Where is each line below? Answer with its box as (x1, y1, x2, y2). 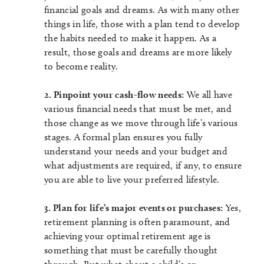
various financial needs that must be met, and (44, 103, 232, 115)
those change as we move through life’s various (44, 117, 238, 129)
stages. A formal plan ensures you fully (44, 131, 203, 143)
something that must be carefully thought (44, 245, 218, 256)
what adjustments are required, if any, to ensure (44, 160, 242, 171)
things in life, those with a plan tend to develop (44, 18, 240, 30)
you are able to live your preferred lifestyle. (44, 174, 220, 186)
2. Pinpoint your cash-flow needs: (44, 89, 184, 101)
